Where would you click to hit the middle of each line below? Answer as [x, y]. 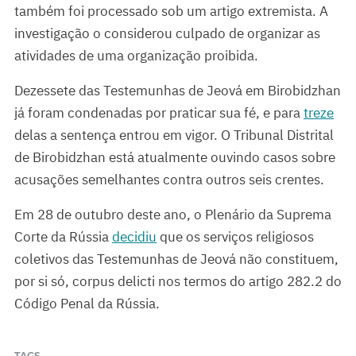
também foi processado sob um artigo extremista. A [171, 12]
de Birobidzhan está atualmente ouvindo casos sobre [175, 158]
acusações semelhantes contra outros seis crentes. [169, 180]
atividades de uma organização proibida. [136, 56]
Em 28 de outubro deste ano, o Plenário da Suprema [173, 215]
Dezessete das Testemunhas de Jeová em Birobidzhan [178, 91]
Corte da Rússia [63, 237]
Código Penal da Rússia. [87, 304]
